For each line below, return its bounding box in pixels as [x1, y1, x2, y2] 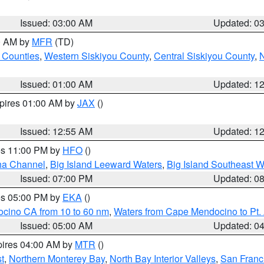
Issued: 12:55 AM [20, 124, 93, 138]
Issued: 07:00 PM [20, 171, 93, 185]
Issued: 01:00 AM [20, 77, 93, 91]
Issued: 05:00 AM [20, 219, 93, 232]
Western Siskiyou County [44, 49, 149, 62]
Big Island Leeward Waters [50, 157, 162, 171]
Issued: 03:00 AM [20, 16, 93, 29]
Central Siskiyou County [154, 49, 255, 62]
